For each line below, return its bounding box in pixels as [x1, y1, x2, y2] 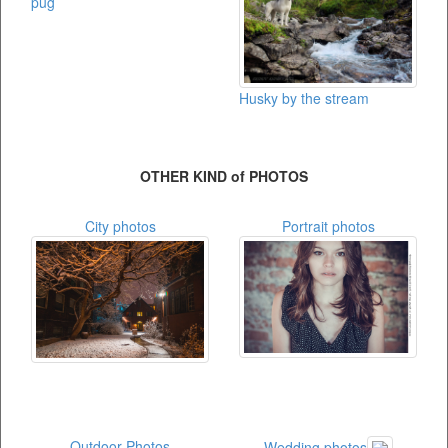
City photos [84, 216, 156, 236]
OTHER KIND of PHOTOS [140, 166, 308, 186]
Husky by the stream [239, 88, 369, 109]
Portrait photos [281, 216, 375, 236]
